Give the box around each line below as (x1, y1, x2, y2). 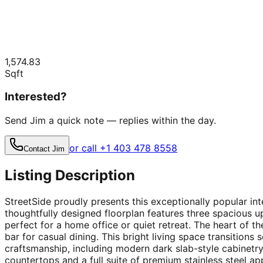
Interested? (5, 90, 67, 104)
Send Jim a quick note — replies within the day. (5, 114, 216, 126)
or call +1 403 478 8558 (69, 141, 177, 154)
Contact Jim (23, 144, 65, 153)
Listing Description (5, 166, 135, 184)
